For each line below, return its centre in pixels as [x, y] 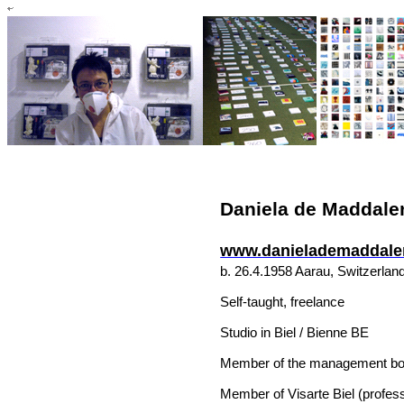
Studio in [248, 332]
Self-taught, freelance [283, 302]
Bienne [327, 332]
